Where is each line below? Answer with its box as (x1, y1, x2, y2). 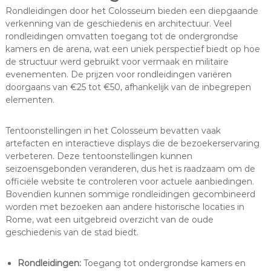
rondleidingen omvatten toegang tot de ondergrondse (5, 30, 238, 42)
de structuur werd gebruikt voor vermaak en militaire (5, 56, 229, 67)
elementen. (5, 94, 54, 105)
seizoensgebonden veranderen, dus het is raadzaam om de (5, 163, 255, 174)
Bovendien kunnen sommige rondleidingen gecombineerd (5, 188, 255, 200)
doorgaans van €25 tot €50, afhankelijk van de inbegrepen (5, 81, 251, 93)
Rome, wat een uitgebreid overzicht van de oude (5, 214, 214, 225)
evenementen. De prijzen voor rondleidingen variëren (5, 68, 232, 80)
